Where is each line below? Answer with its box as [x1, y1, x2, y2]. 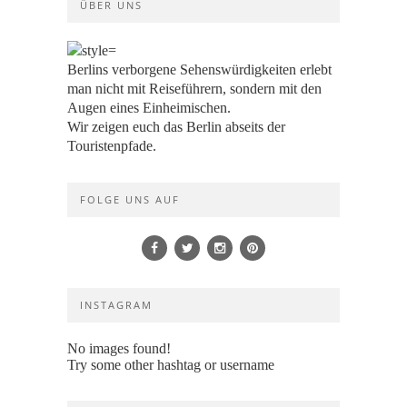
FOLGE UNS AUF [80, 193, 180, 206]
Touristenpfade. [67, 138, 156, 154]
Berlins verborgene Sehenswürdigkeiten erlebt [67, 62, 332, 77]
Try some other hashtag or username [67, 357, 274, 372]
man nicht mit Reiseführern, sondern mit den [67, 81, 322, 96]
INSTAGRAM [80, 298, 153, 312]
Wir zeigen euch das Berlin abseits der [67, 119, 285, 134]
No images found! [67, 341, 171, 356]
